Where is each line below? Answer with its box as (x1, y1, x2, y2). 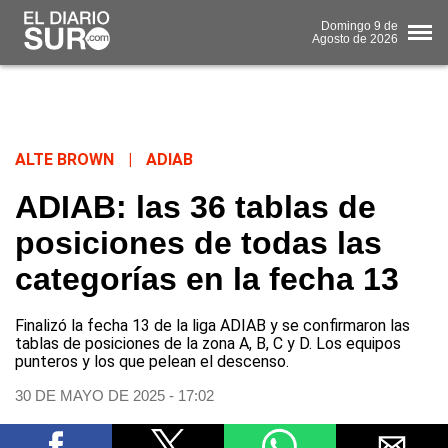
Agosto (312, 31, 350, 46)
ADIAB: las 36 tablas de (15, 189, 376, 226)
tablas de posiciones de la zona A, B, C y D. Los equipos (15, 334, 401, 354)
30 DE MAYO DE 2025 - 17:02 (15, 387, 214, 405)
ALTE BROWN (15, 150, 114, 170)
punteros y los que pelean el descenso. (15, 352, 289, 372)
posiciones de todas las (15, 225, 382, 262)
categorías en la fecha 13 (15, 261, 399, 298)
